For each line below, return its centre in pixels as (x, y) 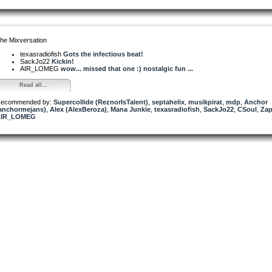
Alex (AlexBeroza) (78, 109)
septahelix (168, 102)
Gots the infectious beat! (103, 54)
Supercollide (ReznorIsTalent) (101, 102)
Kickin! (63, 61)
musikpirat (205, 102)
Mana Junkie (131, 109)
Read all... (33, 85)
